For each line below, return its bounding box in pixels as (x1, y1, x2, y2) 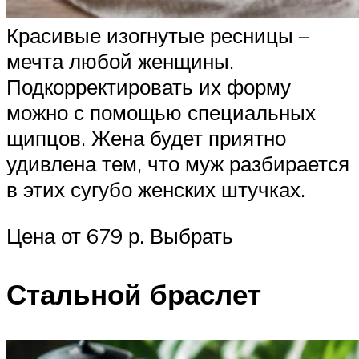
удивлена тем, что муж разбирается (6, 151, 349, 177)
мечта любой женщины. (6, 48, 234, 75)
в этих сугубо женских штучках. (6, 176, 305, 203)
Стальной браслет (6, 276, 261, 313)
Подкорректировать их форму (6, 74, 291, 100)
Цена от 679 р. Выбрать (6, 222, 233, 248)
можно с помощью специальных (6, 99, 316, 126)
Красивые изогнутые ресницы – (6, 22, 309, 49)
